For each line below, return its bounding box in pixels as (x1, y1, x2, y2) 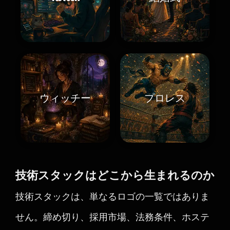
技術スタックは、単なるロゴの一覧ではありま (15, 190, 209, 202)
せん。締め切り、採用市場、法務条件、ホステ (15, 210, 209, 223)
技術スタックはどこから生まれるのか (15, 168, 215, 182)
